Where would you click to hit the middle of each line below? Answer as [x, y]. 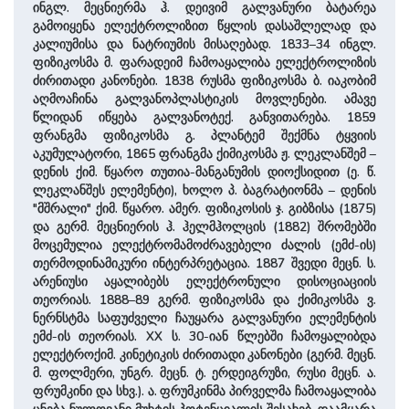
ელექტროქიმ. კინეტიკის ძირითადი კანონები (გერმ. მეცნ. [204, 355]
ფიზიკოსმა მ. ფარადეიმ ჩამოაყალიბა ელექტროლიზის [204, 63]
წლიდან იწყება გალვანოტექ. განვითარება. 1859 [204, 118]
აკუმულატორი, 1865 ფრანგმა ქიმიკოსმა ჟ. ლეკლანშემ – [204, 154]
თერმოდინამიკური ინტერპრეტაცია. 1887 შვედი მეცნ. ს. [204, 264]
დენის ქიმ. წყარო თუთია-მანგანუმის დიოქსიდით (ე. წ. [204, 173]
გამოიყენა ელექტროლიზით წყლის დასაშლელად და [204, 26]
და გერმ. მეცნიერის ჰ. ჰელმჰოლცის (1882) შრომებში [204, 227]
